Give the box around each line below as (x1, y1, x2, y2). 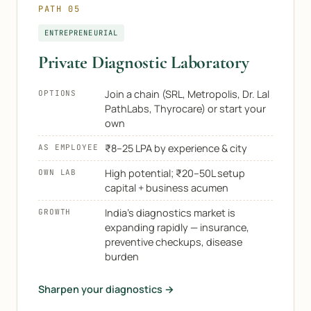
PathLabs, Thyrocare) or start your (105, 102, 266, 115)
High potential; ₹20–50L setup (105, 167, 245, 180)
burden (105, 250, 139, 263)
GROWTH (38, 207, 72, 217)
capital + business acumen (105, 181, 228, 194)
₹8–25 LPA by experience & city (105, 142, 247, 155)
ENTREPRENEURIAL (44, 28, 118, 37)
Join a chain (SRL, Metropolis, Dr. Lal (105, 87, 269, 101)
